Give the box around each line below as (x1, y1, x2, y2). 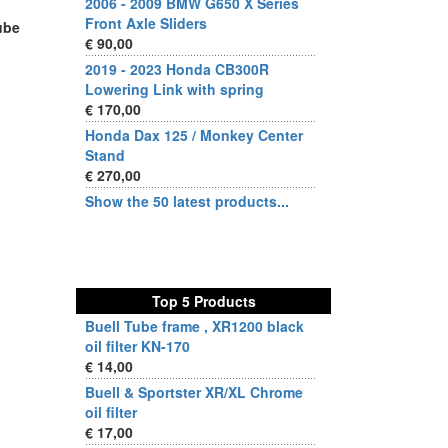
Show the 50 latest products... (85, 191, 289, 211)
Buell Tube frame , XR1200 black (85, 316, 304, 336)
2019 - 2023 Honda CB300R (85, 59, 269, 79)
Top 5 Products (151, 291, 256, 311)
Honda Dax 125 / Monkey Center (85, 125, 303, 145)
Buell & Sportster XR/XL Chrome (85, 382, 303, 402)
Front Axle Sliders (85, 13, 207, 33)
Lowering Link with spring (85, 79, 264, 99)
